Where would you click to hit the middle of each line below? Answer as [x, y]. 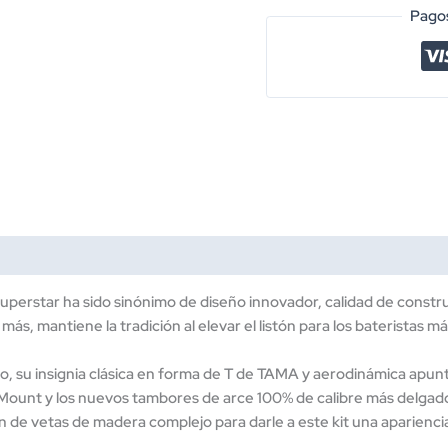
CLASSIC [297, 33]
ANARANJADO [319, 153]
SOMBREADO [313, 177]
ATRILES [294, 225]
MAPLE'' [294, 57]
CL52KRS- [302, 273]
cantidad [295, 321]
